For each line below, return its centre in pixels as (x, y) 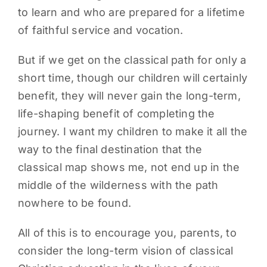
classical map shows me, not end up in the (129, 167)
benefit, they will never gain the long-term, (129, 96)
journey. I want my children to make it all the (133, 132)
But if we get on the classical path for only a (132, 60)
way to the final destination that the (110, 150)
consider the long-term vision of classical (125, 251)
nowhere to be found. (74, 203)
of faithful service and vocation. (100, 30)
